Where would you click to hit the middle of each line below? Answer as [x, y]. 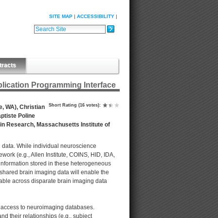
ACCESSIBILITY [96, 16]
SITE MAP [61, 16]
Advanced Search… [61, 40]
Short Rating [63, 105]
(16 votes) [89, 105]
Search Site [50, 28]
